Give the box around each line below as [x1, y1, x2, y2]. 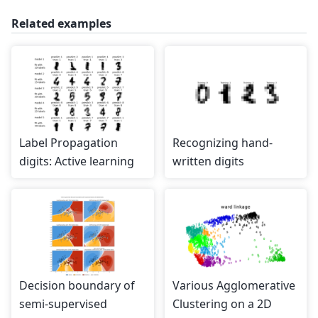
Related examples [11, 15, 111, 31]
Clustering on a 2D [172, 296, 272, 312]
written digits [172, 153, 244, 169]
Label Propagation [19, 135, 118, 150]
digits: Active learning [19, 153, 134, 169]
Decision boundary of [19, 278, 135, 293]
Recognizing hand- [172, 135, 273, 150]
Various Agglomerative [172, 278, 295, 293]
